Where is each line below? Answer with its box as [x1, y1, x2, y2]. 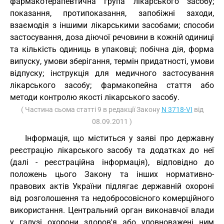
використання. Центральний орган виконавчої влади [10, 205, 214, 215]
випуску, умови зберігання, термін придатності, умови [10, 56, 214, 66]
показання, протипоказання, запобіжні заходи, [10, 8, 214, 18]
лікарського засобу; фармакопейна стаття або [10, 80, 214, 90]
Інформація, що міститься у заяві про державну [25, 133, 214, 143]
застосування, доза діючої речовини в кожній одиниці [10, 32, 214, 42]
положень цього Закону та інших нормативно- [10, 169, 214, 179]
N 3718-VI [161, 105, 192, 113]
